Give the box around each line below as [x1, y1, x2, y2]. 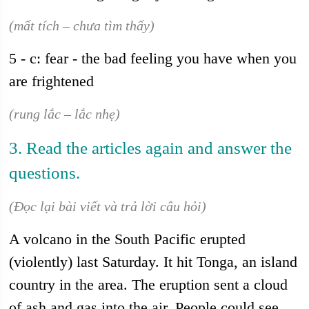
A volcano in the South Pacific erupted [9, 230, 246, 248]
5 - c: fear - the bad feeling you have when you [9, 50, 297, 67]
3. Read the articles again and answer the [9, 139, 292, 157]
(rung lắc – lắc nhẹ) [9, 106, 121, 121]
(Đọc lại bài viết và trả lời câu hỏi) [9, 199, 207, 214]
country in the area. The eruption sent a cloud [9, 276, 288, 293]
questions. [9, 163, 81, 182]
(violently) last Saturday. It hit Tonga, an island [9, 253, 298, 270]
